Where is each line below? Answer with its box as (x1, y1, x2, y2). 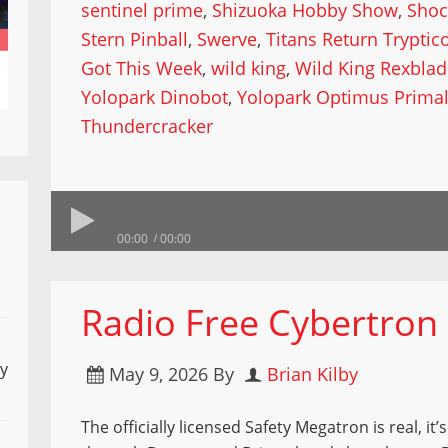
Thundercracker (81, 114, 214, 138)
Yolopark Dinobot (81, 85, 229, 109)
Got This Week (81, 56, 203, 80)
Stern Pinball (81, 27, 189, 51)
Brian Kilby (267, 362, 359, 386)
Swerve (197, 27, 258, 51)
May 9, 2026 (109, 362, 209, 386)
